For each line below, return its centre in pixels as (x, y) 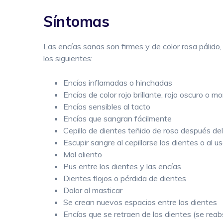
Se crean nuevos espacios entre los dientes (140, 202)
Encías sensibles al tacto (107, 107)
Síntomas (76, 21)
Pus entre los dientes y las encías (122, 166)
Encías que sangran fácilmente (117, 118)
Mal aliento (83, 154)
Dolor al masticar (93, 190)
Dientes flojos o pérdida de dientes (125, 178)
